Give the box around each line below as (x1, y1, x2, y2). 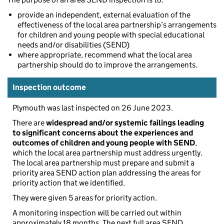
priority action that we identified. (12, 177, 125, 187)
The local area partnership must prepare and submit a (12, 157, 194, 167)
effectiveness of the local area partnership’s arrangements (17, 19, 216, 29)
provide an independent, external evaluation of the (17, 9, 190, 19)
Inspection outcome (12, 82, 86, 92)
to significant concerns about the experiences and (12, 127, 193, 137)
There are (12, 117, 46, 127)
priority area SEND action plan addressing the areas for (12, 167, 201, 177)
